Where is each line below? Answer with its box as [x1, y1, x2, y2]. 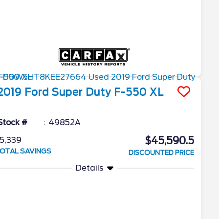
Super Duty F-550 [52, 86, 147, 98]
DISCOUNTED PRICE [128, 149, 194, 156]
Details [75, 163, 104, 173]
